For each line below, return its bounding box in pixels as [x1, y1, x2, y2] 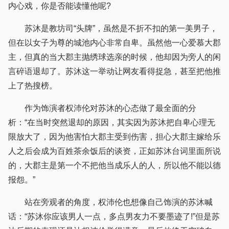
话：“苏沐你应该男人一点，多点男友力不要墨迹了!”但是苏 [8, 212, 220, 221]
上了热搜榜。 [8, 81, 57, 90]
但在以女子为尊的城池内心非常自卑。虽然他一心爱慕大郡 [8, 38, 221, 48]
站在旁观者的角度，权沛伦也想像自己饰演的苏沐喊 [8, 198, 213, 207]
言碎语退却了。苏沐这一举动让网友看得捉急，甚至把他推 [8, 67, 221, 76]
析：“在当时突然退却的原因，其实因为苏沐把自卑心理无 [8, 118, 215, 127]
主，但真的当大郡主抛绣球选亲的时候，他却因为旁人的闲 [8, 53, 221, 62]
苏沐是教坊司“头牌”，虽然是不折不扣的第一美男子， [8, 24, 218, 33]
